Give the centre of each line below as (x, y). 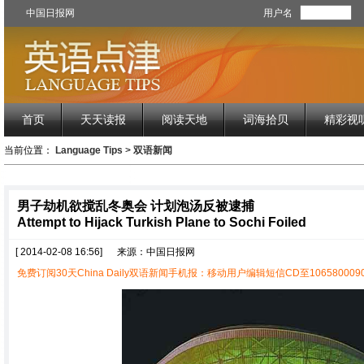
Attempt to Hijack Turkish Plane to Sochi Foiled (162, 222)
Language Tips (89, 150)
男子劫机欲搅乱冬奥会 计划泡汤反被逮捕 (136, 206)
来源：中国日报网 (156, 252)
